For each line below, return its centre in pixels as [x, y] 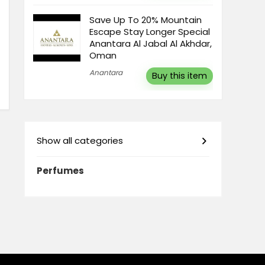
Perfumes [60, 171]
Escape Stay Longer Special [150, 32]
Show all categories [80, 140]
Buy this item [180, 76]
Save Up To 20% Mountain [146, 20]
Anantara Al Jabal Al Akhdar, [151, 43]
